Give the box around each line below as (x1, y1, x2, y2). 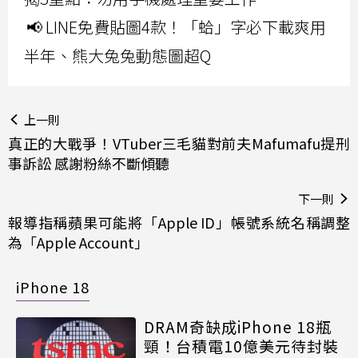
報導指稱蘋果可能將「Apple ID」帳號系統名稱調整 (8, 211, 350, 233)
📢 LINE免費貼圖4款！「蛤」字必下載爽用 (26, 14, 326, 38)
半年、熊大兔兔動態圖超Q (24, 43, 211, 67)
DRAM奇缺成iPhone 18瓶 (144, 315, 332, 337)
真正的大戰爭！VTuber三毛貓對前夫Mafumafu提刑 (8, 132, 350, 153)
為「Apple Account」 (8, 231, 149, 253)
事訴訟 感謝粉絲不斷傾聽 (8, 152, 169, 173)
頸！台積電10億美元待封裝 (144, 334, 339, 356)
